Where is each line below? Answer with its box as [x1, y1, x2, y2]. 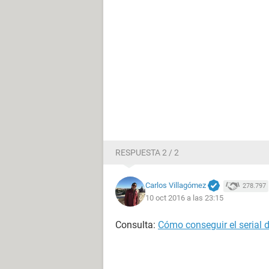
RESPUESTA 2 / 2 [115, 148, 179, 157]
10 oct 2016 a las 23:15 [145, 193, 223, 203]
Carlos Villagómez [145, 180, 206, 190]
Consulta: [115, 219, 158, 231]
